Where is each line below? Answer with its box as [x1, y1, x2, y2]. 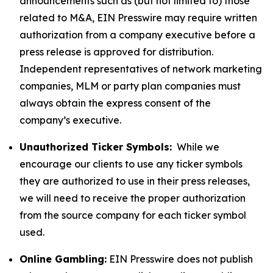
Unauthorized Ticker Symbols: [19, 141, 172, 153]
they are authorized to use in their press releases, [19, 175, 250, 187]
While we [172, 141, 219, 153]
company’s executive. [19, 114, 121, 126]
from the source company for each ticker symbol [19, 209, 246, 221]
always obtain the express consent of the [19, 97, 211, 109]
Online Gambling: [19, 253, 107, 265]
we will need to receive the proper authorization [19, 192, 246, 204]
